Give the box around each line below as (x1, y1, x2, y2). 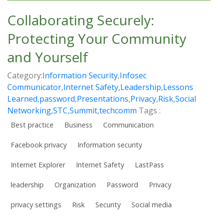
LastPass (135, 160, 164, 170)
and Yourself (7, 48, 88, 67)
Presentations (77, 93, 128, 105)
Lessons (163, 82, 193, 93)
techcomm (99, 105, 137, 116)
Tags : (139, 105, 163, 116)
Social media (131, 200, 172, 210)
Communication (103, 120, 154, 130)
